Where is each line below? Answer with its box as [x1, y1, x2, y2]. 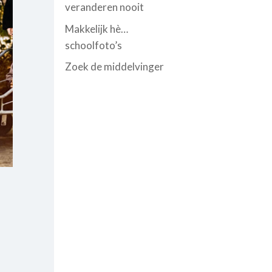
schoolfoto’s [65, 38, 123, 52]
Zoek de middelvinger [65, 60, 165, 73]
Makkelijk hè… [65, 22, 129, 35]
